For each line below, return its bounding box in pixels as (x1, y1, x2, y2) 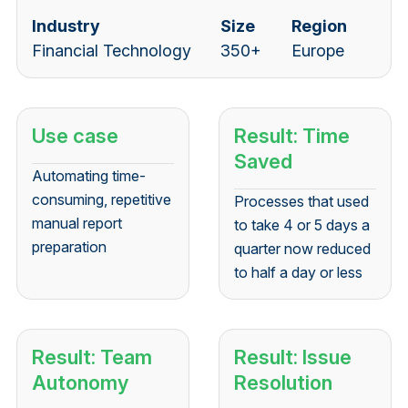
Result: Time (234, 124, 350, 148)
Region (291, 16, 347, 36)
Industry (31, 16, 100, 36)
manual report (31, 214, 122, 233)
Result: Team (31, 345, 152, 370)
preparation (31, 238, 107, 257)
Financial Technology (31, 41, 191, 61)
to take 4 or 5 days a (234, 216, 370, 235)
